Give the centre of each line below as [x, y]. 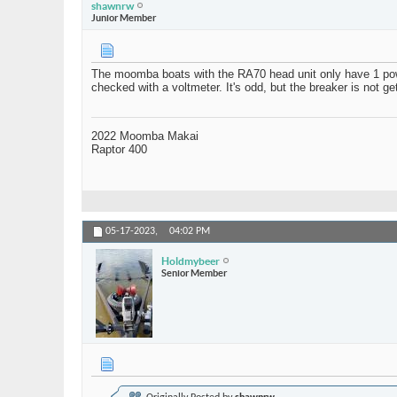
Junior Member [124, 17]
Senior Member [194, 272]
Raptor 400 [119, 150]
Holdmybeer [191, 261]
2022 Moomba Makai [145, 136]
